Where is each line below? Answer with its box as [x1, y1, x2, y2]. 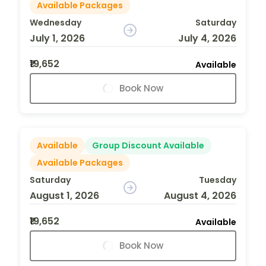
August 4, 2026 [163, 188, 236, 202]
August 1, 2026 [30, 188, 99, 202]
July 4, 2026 [178, 31, 236, 45]
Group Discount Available [92, 139, 204, 151]
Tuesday [198, 173, 236, 186]
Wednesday [30, 16, 81, 28]
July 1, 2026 [30, 31, 85, 45]
